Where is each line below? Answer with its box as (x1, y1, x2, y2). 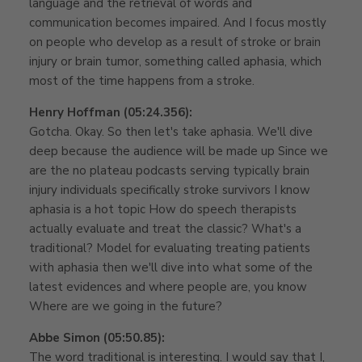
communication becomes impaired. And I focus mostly (29, 14, 326, 31)
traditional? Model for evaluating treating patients (29, 239, 310, 256)
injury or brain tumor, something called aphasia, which (29, 53, 322, 69)
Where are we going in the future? (29, 297, 222, 314)
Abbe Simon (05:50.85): (29, 329, 165, 346)
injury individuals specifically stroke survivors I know (29, 181, 310, 198)
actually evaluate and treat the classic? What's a (29, 220, 301, 237)
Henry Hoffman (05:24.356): (29, 103, 192, 120)
